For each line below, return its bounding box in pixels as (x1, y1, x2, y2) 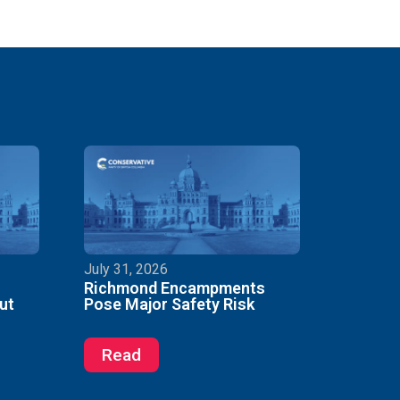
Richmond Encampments (83, 279, 265, 298)
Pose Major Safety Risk (83, 295, 254, 314)
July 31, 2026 (83, 261, 168, 279)
